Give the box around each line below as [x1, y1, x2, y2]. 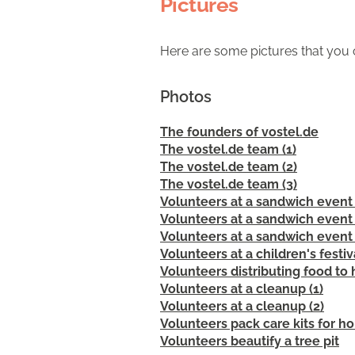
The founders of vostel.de [160, 124, 319, 139]
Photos [160, 87, 212, 106]
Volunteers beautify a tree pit [160, 334, 339, 349]
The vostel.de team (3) [160, 177, 297, 192]
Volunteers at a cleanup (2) [160, 299, 324, 314]
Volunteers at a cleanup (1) [160, 281, 323, 296]
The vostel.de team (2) [160, 159, 297, 174]
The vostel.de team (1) [160, 142, 296, 157]
